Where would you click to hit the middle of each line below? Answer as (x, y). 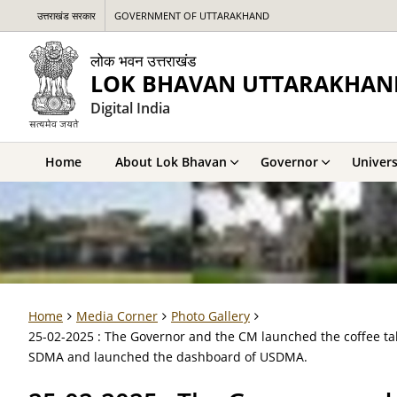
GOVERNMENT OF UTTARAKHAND (192, 16)
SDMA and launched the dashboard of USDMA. (168, 357)
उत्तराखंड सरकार (66, 16)
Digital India (130, 108)
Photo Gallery (210, 316)
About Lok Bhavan (171, 162)
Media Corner (117, 316)
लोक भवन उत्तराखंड (143, 60)
